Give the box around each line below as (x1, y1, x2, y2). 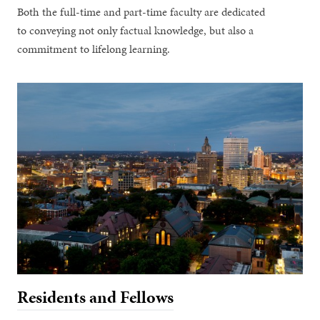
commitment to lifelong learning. (17, 41, 171, 58)
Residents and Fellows (17, 284, 174, 309)
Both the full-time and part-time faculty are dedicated (17, 4, 266, 21)
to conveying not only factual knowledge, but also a (17, 22, 254, 39)
